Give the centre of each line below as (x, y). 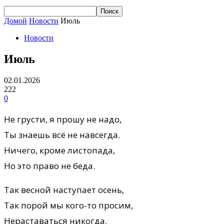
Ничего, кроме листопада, (59, 150)
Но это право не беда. (49, 165)
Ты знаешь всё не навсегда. (62, 134)
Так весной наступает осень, (64, 189)
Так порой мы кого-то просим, (68, 205)
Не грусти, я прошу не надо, (63, 119)
